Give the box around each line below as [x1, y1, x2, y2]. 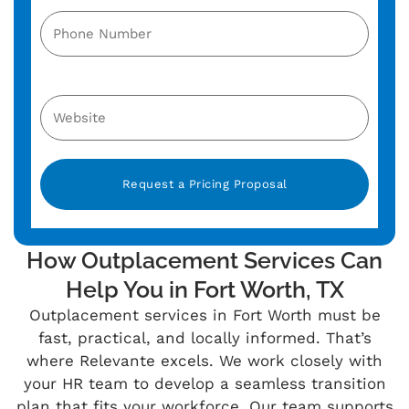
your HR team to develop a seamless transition [23, 374, 386, 393]
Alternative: [40, 221, 116, 238]
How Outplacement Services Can [26, 246, 383, 275]
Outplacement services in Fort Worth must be [28, 306, 381, 325]
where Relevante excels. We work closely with [26, 351, 383, 371]
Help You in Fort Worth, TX [65, 276, 344, 304]
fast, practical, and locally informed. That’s [37, 329, 372, 348]
